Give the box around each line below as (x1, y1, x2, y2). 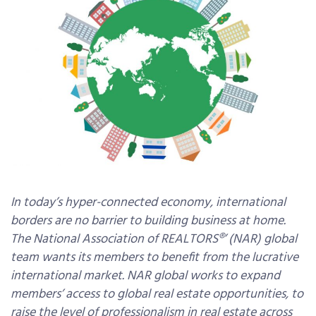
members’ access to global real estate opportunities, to (11, 284, 303, 305)
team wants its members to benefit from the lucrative (11, 248, 298, 269)
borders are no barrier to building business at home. (11, 211, 286, 232)
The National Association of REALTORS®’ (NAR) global (11, 229, 297, 250)
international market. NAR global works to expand (11, 266, 280, 287)
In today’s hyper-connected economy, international (11, 193, 286, 214)
